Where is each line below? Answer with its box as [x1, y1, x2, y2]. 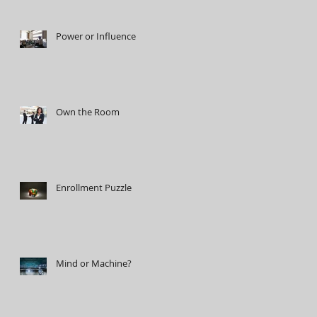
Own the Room [56, 105, 120, 118]
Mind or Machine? [56, 257, 132, 270]
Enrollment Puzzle [56, 181, 132, 194]
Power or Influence [56, 30, 136, 42]
